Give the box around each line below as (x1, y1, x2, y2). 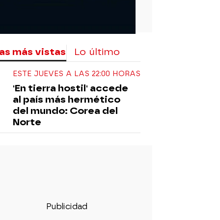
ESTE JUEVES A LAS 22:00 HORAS (13, 69, 140, 78)
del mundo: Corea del (13, 105, 118, 116)
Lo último (74, 46, 120, 57)
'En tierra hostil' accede (13, 82, 128, 94)
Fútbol (135, 162, 158, 170)
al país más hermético (13, 93, 120, 105)
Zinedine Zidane (60, 162, 115, 170)
